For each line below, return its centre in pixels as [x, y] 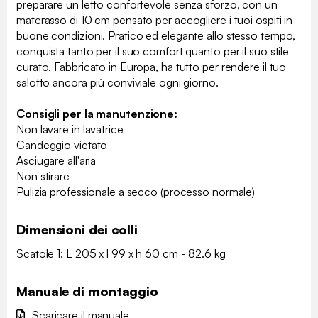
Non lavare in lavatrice [70, 129]
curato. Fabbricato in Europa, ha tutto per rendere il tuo [152, 66]
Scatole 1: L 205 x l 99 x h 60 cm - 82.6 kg [121, 253]
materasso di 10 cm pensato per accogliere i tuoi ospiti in [155, 20]
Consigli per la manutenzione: [98, 113]
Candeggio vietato [62, 144]
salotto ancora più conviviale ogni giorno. [117, 82]
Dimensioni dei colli [77, 229]
